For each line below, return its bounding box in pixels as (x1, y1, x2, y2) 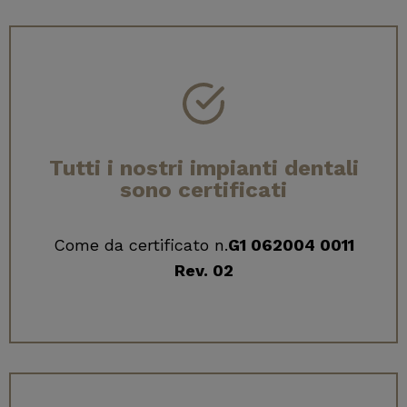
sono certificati (120, 176, 287, 203)
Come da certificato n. (53, 235, 228, 255)
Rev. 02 (174, 261, 233, 281)
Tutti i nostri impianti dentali (48, 154, 359, 181)
